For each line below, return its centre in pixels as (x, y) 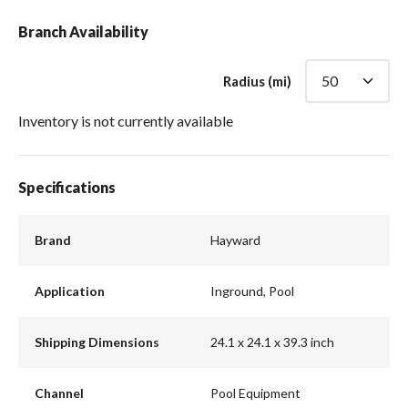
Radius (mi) (257, 81)
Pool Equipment (255, 393)
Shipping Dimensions (97, 342)
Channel (59, 393)
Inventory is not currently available (126, 120)
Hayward (235, 240)
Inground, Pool (252, 291)
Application (69, 291)
